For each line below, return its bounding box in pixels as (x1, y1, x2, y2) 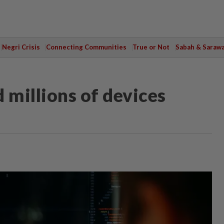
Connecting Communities (45, 43, 126, 51)
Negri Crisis (1, 43, 40, 51)
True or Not (132, 43, 169, 51)
